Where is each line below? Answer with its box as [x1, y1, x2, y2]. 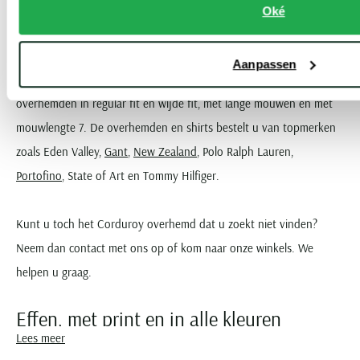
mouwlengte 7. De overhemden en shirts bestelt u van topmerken [16, 119, 336, 135]
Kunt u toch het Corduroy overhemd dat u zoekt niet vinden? [16, 215, 317, 231]
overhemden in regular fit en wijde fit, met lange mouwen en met [16, 95, 333, 111]
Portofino [16, 167, 62, 183]
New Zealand [133, 143, 197, 159]
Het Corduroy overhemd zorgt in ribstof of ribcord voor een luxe [16, 47, 333, 63]
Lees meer [16, 329, 65, 346]
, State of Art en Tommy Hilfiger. [62, 167, 219, 183]
